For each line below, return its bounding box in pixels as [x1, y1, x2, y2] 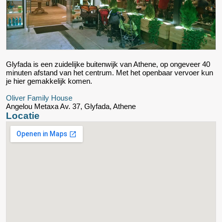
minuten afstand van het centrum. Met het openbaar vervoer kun [6, 68, 213, 77]
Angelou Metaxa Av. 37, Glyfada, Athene [6, 102, 136, 111]
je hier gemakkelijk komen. [6, 76, 92, 85]
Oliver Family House [6, 93, 72, 102]
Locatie [6, 110, 40, 121]
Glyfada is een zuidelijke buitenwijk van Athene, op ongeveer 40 [6, 59, 210, 68]
